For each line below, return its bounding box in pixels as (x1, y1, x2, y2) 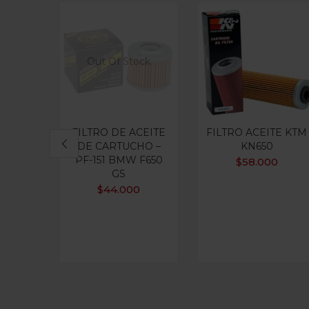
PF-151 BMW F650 (74, 154, 163, 166)
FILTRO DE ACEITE (72, 126, 166, 139)
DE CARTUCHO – (77, 140, 161, 152)
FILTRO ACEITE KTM (206, 126, 307, 139)
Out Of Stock (87, 55, 150, 68)
